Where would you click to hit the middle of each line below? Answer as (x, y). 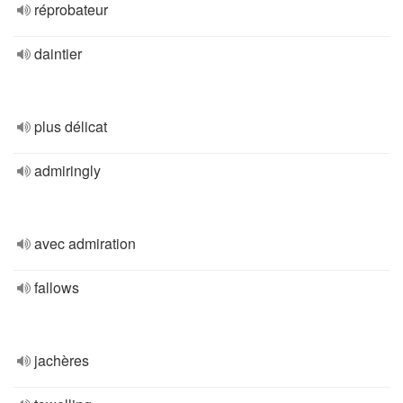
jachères (62, 360)
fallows (57, 287)
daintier (58, 54)
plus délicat (71, 126)
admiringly (67, 170)
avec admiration (85, 243)
